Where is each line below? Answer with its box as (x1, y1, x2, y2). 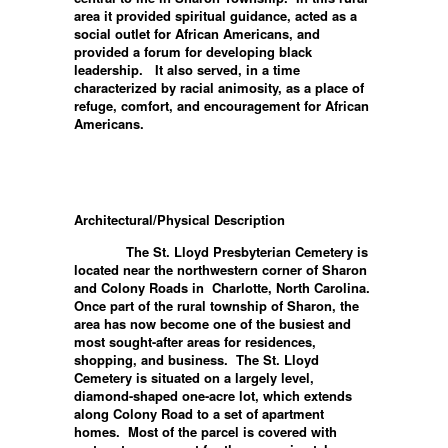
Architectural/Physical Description (74, 209, 285, 229)
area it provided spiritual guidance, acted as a (74, 5, 357, 25)
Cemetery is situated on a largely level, (74, 367, 314, 387)
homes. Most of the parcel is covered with (74, 421, 337, 441)
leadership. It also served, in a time (74, 59, 300, 79)
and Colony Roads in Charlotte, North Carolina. (74, 277, 374, 297)
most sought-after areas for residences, (74, 331, 316, 351)
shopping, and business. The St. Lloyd (74, 349, 319, 369)
